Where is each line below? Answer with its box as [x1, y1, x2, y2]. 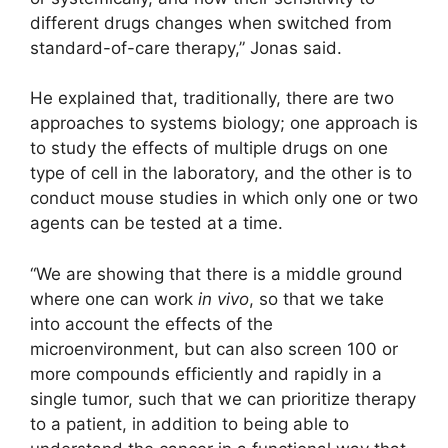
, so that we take [249, 288, 384, 309]
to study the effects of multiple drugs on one [30, 138, 388, 159]
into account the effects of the [30, 313, 273, 334]
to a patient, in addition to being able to [30, 413, 349, 434]
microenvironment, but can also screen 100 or [30, 338, 398, 359]
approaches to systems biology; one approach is [30, 113, 418, 134]
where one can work [30, 288, 198, 309]
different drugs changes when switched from [30, 12, 392, 33]
